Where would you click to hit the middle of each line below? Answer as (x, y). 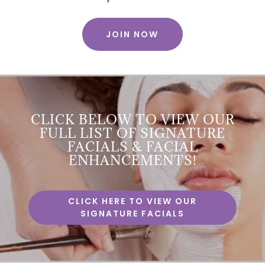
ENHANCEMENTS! (132, 160)
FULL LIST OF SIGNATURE (132, 133)
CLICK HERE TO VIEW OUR (132, 201)
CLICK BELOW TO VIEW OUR (132, 119)
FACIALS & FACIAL (132, 146)
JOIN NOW (132, 34)
